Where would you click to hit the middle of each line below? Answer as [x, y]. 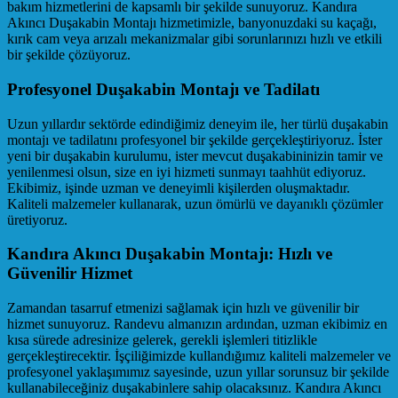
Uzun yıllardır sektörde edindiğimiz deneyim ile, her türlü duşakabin [198, 123]
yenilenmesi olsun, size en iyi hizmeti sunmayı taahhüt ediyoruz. [187, 171]
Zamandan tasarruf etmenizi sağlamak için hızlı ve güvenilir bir [183, 308]
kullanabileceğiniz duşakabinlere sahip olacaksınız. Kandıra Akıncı [194, 388]
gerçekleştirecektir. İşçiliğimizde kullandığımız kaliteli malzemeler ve [199, 356]
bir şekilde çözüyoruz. [69, 55]
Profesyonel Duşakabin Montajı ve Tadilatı [163, 90]
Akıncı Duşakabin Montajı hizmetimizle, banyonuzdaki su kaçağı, [192, 23]
